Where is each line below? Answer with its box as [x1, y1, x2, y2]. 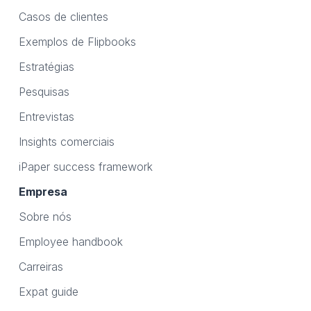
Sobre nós [18, 210, 72, 224]
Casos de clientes [18, 10, 108, 24]
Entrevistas [18, 110, 74, 124]
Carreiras [18, 260, 63, 274]
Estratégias [18, 60, 74, 74]
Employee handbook [18, 235, 123, 249]
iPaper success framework [18, 160, 153, 174]
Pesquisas [18, 85, 69, 99]
